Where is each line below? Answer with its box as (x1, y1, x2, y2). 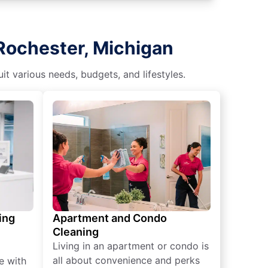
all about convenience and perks (53, 254, 200, 266)
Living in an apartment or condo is (53, 239, 209, 252)
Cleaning (53, 225, 99, 238)
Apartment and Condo (53, 211, 167, 224)
